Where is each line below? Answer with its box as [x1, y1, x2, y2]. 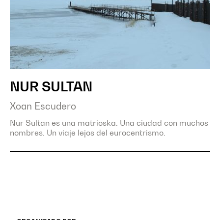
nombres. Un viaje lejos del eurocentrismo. [10, 127, 165, 137]
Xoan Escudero [10, 100, 76, 111]
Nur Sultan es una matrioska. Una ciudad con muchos [10, 117, 208, 128]
